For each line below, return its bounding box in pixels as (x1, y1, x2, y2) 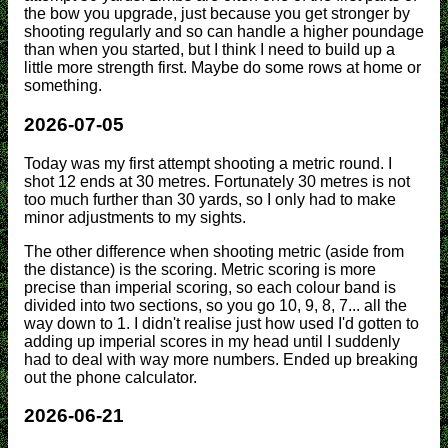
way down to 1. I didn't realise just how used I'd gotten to (24, 314, 419, 332)
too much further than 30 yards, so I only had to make (24, 190, 396, 208)
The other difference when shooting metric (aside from (24, 242, 404, 260)
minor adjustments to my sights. (24, 208, 246, 226)
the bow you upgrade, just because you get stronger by (24, 5, 410, 23)
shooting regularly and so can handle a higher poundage (24, 23, 424, 41)
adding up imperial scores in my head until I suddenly (24, 332, 400, 350)
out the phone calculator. (24, 368, 197, 386)
